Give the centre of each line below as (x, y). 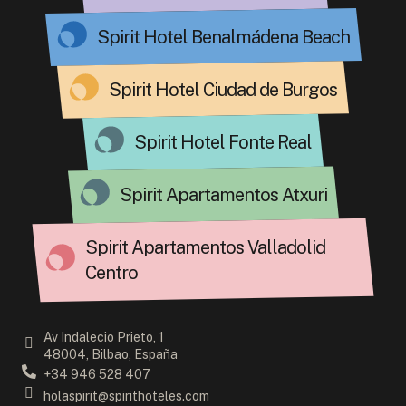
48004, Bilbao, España (111, 355)
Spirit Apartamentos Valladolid (205, 248)
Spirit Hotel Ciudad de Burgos (223, 90)
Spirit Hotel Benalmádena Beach (223, 38)
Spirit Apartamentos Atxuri (223, 195)
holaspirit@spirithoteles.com (126, 396)
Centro (111, 273)
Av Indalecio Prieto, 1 (104, 338)
